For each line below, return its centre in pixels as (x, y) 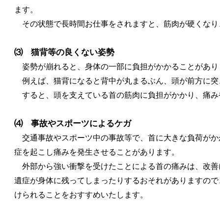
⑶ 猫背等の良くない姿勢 (64, 53)
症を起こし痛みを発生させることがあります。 (97, 152)
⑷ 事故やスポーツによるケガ (73, 124)
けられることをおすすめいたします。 (81, 195)
